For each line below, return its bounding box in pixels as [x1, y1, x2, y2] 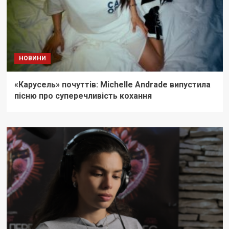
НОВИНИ [18, 55, 46, 62]
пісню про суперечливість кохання [14, 91, 152, 101]
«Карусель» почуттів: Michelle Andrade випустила [14, 80, 211, 90]
